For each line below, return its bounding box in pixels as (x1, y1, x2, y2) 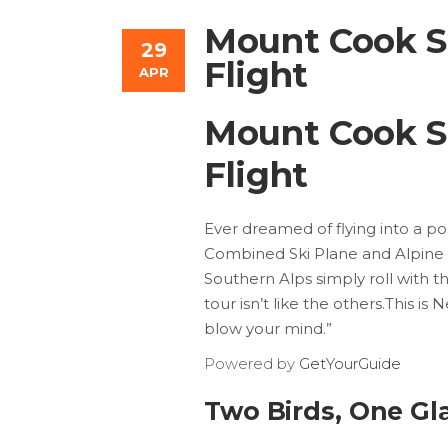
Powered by (204, 354, 299, 373)
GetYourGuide (299, 354, 401, 373)
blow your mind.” (204, 319, 332, 338)
